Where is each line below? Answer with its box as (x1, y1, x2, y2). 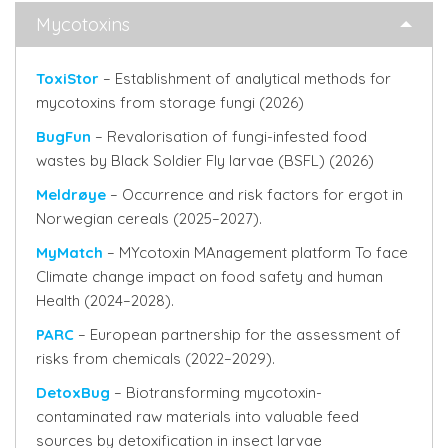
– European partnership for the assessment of (74, 325, 401, 344)
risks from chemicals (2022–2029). (36, 349, 275, 368)
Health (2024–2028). (36, 291, 174, 310)
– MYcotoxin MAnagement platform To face (103, 243, 408, 262)
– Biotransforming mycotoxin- (110, 383, 322, 402)
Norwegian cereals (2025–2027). (36, 209, 262, 228)
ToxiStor (36, 69, 99, 88)
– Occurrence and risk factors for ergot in (106, 185, 403, 204)
